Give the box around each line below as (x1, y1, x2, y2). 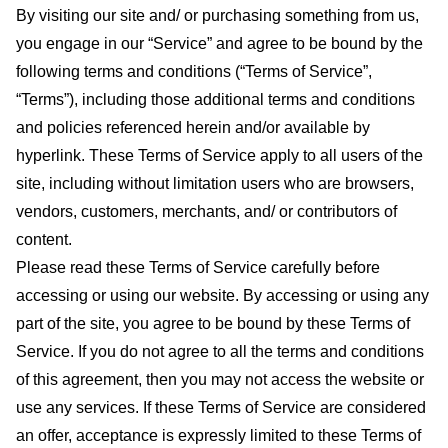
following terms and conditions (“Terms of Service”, (16, 63, 372, 80)
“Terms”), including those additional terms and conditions (16, 91, 415, 108)
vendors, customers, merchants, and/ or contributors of (16, 203, 397, 220)
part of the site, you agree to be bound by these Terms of (16, 315, 410, 332)
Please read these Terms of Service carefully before (16, 259, 380, 276)
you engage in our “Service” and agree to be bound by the (16, 35, 423, 52)
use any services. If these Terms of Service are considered (16, 399, 426, 416)
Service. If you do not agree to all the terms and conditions (16, 343, 424, 360)
